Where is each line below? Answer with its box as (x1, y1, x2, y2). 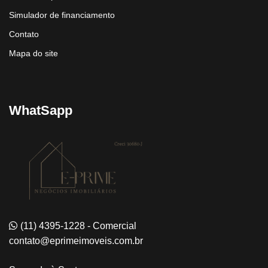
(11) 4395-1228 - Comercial (20, 221, 136, 232)
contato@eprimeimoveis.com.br (9, 236, 143, 246)
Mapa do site (9, 48, 58, 59)
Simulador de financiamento (9, 10, 115, 20)
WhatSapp (9, 103, 72, 118)
